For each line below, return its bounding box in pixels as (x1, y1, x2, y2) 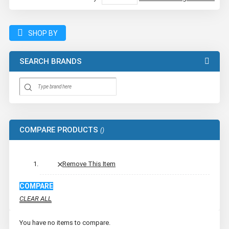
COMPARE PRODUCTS (19, 125, 98, 134)
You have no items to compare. (19, 218, 110, 226)
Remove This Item (62, 159, 116, 168)
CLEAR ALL (19, 194, 52, 202)
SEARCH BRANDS (19, 56, 82, 66)
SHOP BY (28, 29, 58, 37)
